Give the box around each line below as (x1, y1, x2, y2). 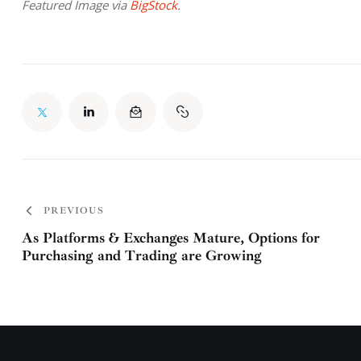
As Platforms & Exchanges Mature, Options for (22, 229, 320, 247)
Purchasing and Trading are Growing (22, 247, 262, 265)
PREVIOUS (44, 204, 104, 217)
